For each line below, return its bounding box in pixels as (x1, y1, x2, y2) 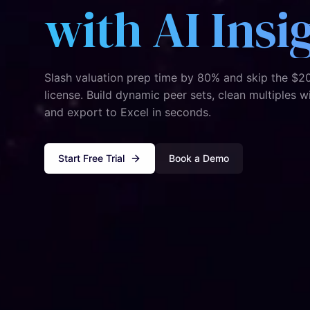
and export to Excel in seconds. (44, 104, 211, 119)
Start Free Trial (58, 152, 125, 164)
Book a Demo (169, 152, 229, 164)
